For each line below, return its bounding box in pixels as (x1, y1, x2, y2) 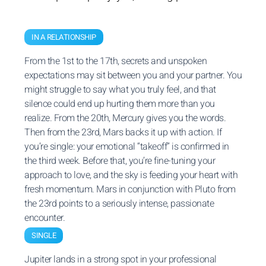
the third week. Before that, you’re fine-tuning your (24, 154, 215, 168)
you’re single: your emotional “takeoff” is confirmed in (24, 140, 229, 154)
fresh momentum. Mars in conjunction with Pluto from (24, 182, 236, 197)
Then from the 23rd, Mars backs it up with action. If (24, 125, 221, 140)
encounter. (24, 211, 65, 225)
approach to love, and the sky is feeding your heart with (24, 168, 237, 182)
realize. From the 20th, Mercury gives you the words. (24, 111, 226, 125)
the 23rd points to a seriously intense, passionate (24, 197, 214, 211)
